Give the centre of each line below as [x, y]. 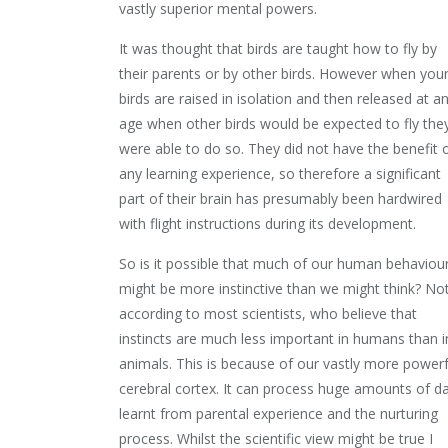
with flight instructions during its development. [267, 224]
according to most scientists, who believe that [268, 314]
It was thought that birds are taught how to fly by [278, 49]
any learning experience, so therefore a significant [280, 174]
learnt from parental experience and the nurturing [278, 414]
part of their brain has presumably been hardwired [280, 199]
